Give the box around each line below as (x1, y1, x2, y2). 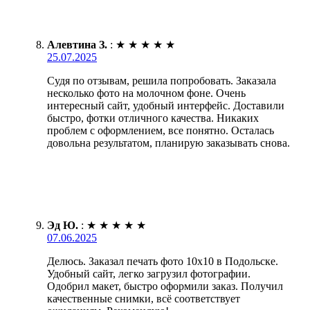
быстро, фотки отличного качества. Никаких (47, 111, 259, 124)
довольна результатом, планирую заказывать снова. (47, 136, 290, 149)
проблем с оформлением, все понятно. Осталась (47, 124, 274, 136)
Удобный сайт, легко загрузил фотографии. (47, 267, 250, 280)
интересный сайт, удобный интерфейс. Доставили (47, 99, 284, 111)
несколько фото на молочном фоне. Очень (47, 86, 246, 99)
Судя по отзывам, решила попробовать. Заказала (47, 74, 276, 86)
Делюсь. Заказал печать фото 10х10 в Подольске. (47, 255, 278, 267)
